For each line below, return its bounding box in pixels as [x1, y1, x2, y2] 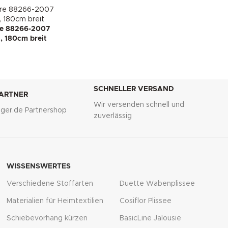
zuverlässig [94, 112, 132, 120]
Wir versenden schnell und [94, 101, 185, 109]
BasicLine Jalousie [119, 215, 181, 222]
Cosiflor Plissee [119, 197, 172, 205]
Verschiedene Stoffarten [6, 180, 93, 188]
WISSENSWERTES [6, 163, 71, 170]
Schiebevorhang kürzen [6, 215, 88, 222]
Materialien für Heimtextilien [6, 197, 103, 205]
